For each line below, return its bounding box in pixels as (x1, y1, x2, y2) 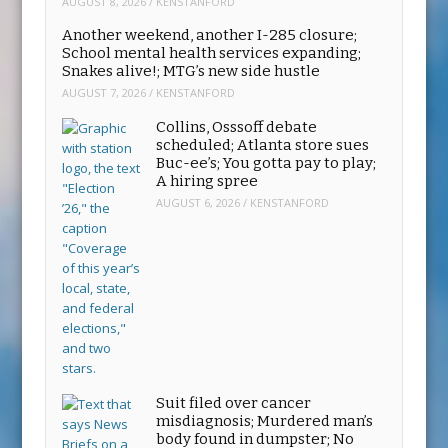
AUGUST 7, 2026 (62, 85, 147, 101)
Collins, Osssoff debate (156, 117, 318, 136)
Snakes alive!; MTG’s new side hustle (62, 61, 321, 80)
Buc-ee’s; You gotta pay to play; (156, 153, 377, 172)
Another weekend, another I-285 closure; (62, 25, 358, 44)
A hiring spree (156, 171, 259, 190)
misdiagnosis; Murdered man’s (156, 411, 374, 430)
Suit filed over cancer (156, 393, 312, 412)
